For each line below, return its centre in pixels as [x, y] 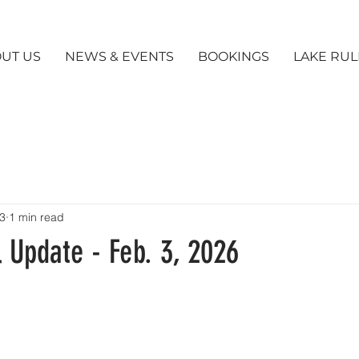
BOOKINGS [234, 56]
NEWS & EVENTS [119, 56]
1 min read [36, 217]
